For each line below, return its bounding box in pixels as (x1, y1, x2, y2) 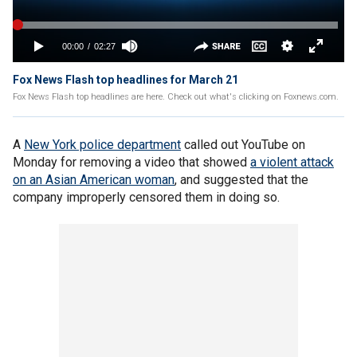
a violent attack (250, 155, 334, 170)
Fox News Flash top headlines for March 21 (13, 73, 238, 86)
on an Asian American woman (13, 172, 175, 187)
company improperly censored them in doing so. (13, 190, 280, 205)
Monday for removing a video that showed (13, 155, 250, 170)
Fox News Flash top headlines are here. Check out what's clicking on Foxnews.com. (13, 92, 339, 102)
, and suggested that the (175, 172, 308, 187)
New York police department (24, 137, 181, 152)
